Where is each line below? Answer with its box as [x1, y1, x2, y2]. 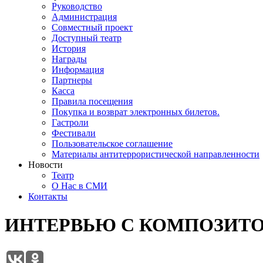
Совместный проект [52, 22, 133, 32]
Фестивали [52, 127, 96, 138]
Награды [52, 53, 87, 64]
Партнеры [52, 75, 92, 85]
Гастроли [52, 117, 89, 127]
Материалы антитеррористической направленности [52, 149, 259, 159]
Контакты [28, 191, 68, 201]
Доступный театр [52, 32, 122, 43]
